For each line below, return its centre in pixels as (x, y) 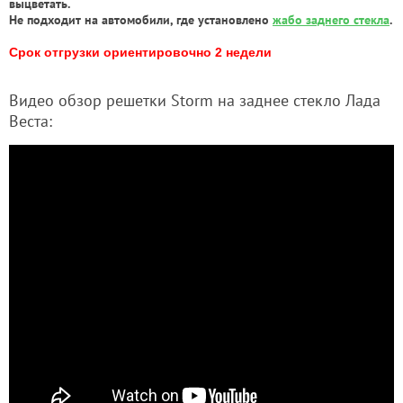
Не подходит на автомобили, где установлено (141, 19)
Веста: (31, 121)
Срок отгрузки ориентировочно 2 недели (140, 52)
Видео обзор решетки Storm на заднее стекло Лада (195, 100)
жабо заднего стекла (331, 19)
